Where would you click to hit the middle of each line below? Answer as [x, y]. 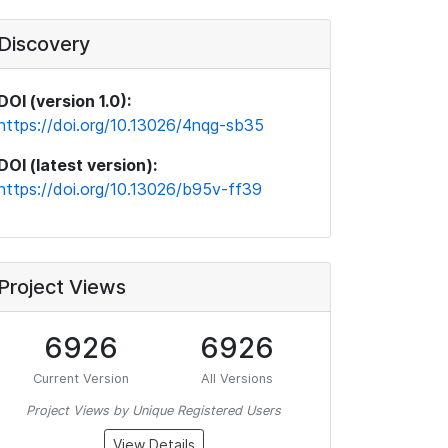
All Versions [237, 378]
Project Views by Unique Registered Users [153, 410]
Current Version [80, 378]
